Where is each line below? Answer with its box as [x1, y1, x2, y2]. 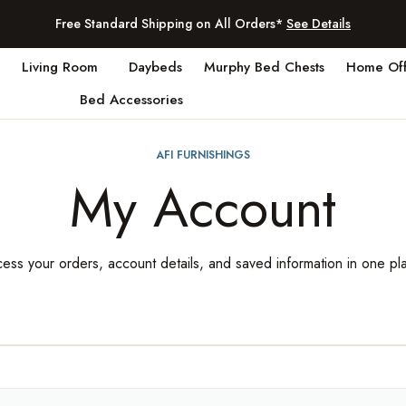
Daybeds [128, 57, 182, 77]
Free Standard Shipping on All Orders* [55, 14, 286, 33]
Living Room [21, 57, 98, 77]
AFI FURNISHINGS [156, 147, 250, 163]
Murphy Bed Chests [203, 57, 324, 77]
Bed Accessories [80, 90, 183, 110]
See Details [286, 14, 351, 33]
